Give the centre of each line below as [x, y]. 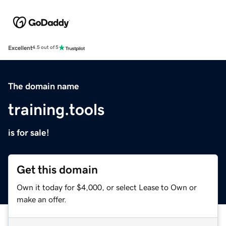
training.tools [56, 109]
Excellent [20, 48]
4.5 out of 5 [45, 48]
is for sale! [29, 132]
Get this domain [57, 169]
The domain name [44, 86]
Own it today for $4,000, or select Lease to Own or [107, 187]
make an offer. [42, 199]
